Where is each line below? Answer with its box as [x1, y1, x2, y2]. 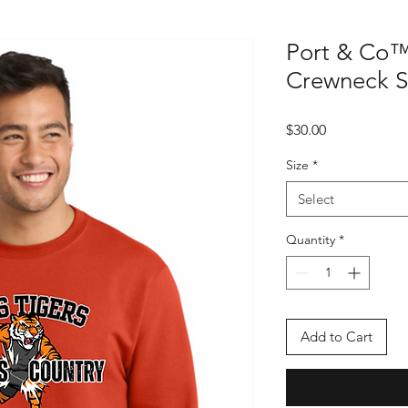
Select [298, 190, 334, 208]
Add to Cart [301, 328, 372, 345]
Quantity [286, 231, 335, 248]
